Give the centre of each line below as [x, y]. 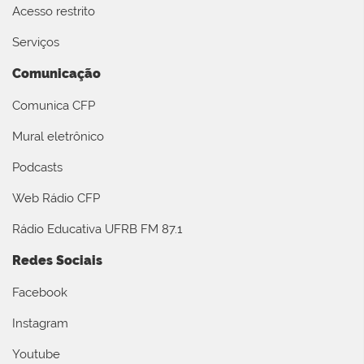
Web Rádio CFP [56, 199]
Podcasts [37, 168]
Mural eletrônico [58, 137]
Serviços [36, 43]
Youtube [36, 355]
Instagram [40, 324]
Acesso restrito [54, 12]
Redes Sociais [57, 261]
